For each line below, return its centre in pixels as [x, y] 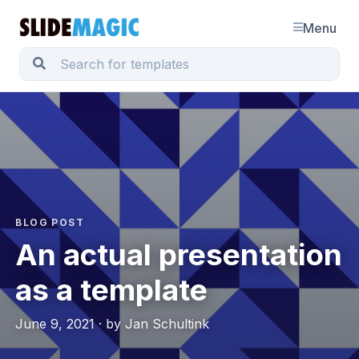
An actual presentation [179, 255]
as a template [112, 290]
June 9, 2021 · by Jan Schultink [113, 324]
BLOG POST [50, 223]
